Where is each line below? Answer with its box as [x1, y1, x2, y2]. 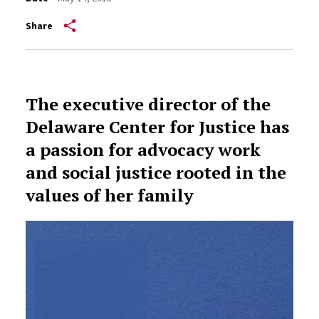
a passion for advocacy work [25, 138, 261, 161]
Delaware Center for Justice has [25, 115, 289, 138]
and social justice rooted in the [25, 161, 286, 184]
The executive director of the [25, 93, 271, 115]
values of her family [25, 184, 194, 206]
